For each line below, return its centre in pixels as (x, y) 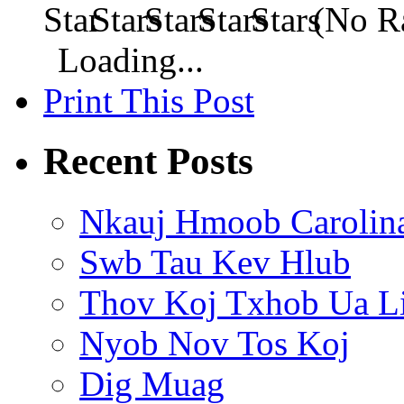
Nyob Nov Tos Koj (215, 344)
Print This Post (149, 101)
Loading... (131, 60)
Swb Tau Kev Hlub (215, 262)
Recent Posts (148, 161)
